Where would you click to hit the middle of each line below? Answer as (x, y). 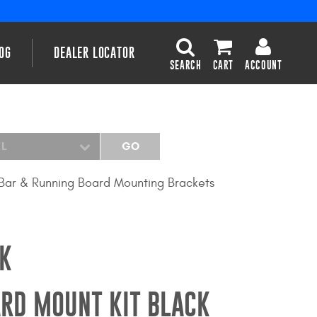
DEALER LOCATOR (94, 52)
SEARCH (185, 65)
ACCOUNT (264, 65)
